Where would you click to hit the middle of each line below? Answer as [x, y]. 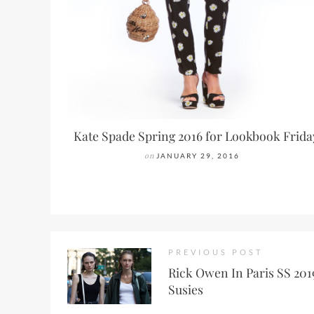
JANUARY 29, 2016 [198, 156]
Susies [186, 289]
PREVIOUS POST [216, 252]
